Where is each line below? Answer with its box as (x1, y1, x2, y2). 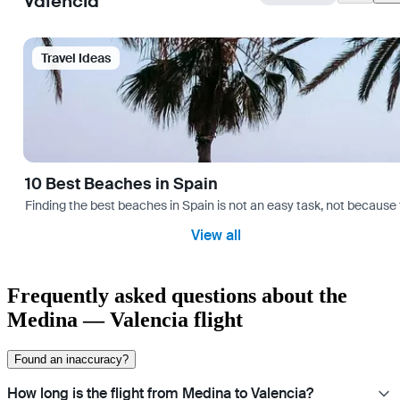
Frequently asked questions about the (7, 284, 347, 308)
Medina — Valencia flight (7, 308, 243, 332)
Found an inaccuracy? (14, 353, 129, 367)
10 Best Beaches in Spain (25, 173, 218, 196)
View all (191, 226, 241, 246)
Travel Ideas (41, 50, 111, 67)
